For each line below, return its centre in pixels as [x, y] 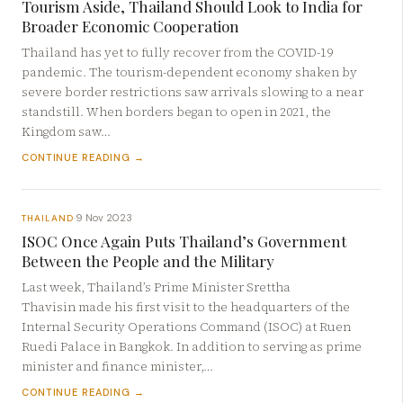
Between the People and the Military [148, 261]
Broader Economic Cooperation [130, 27]
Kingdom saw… [66, 132]
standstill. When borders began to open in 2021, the [176, 112]
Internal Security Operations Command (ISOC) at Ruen [186, 327]
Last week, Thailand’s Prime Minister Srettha [156, 288]
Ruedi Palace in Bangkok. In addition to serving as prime [192, 347]
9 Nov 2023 [104, 218]
